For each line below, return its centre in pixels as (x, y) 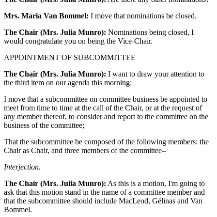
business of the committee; (44, 125)
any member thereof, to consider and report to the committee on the (106, 116)
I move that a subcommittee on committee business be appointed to (106, 99)
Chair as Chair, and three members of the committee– (85, 150)
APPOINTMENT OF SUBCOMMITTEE (70, 57)
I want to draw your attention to (155, 74)
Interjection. (22, 167)
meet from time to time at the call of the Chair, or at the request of (103, 108)
